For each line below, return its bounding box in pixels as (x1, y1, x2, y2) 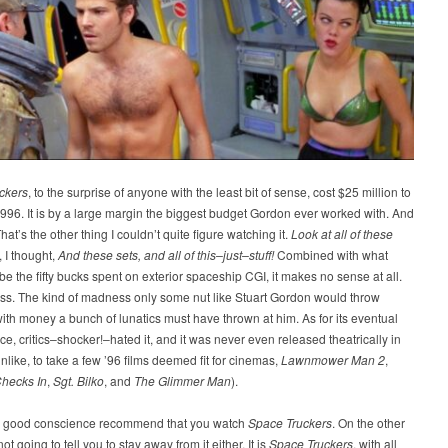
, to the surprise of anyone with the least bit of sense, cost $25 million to (28, 183, 411, 201)
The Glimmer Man (134, 372, 231, 390)
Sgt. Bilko (53, 372, 104, 390)
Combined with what (274, 246, 388, 264)
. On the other (332, 414, 405, 432)
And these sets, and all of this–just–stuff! (58, 246, 274, 264)
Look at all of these (291, 225, 393, 243)
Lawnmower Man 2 (281, 351, 385, 369)
